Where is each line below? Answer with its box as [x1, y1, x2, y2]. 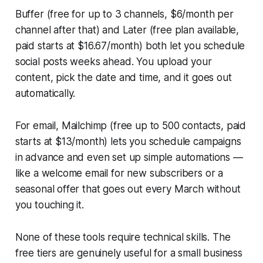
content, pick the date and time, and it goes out [15, 71, 232, 83]
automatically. [15, 87, 76, 99]
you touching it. [15, 198, 84, 211]
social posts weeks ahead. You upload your [15, 55, 212, 68]
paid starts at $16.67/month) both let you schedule [15, 39, 245, 52]
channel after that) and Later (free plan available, [15, 23, 240, 36]
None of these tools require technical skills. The [15, 231, 231, 243]
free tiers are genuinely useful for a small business [15, 247, 242, 259]
